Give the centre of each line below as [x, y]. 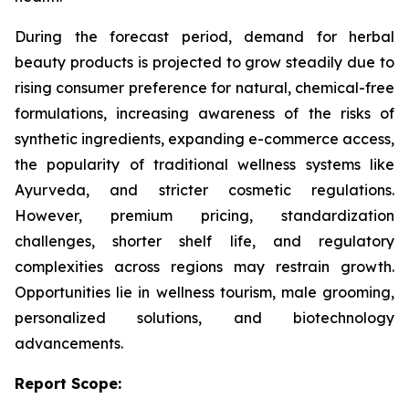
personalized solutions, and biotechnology [204, 318]
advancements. [69, 344]
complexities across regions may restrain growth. [204, 267]
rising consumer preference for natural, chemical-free [204, 88]
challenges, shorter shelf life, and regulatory [204, 241]
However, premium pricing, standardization [204, 216]
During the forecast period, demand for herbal [204, 37]
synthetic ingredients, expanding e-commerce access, [204, 139]
